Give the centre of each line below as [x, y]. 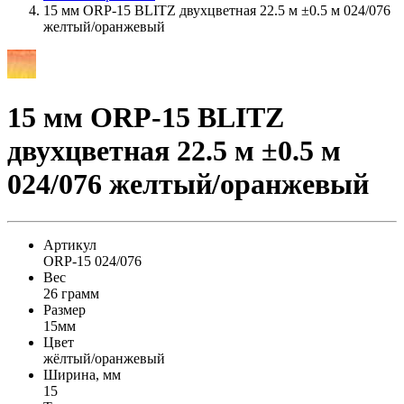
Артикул [70, 244]
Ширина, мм [82, 374]
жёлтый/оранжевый [104, 358]
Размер [64, 309]
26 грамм [71, 293]
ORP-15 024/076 [92, 261]
